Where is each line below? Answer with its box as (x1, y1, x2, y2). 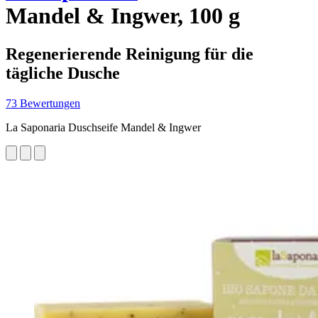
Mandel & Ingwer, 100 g (6, 3, 240, 29)
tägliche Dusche (6, 63, 120, 82)
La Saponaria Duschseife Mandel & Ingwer (6, 121, 201, 133)
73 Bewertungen (6, 97, 80, 109)
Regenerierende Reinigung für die (6, 44, 253, 63)
